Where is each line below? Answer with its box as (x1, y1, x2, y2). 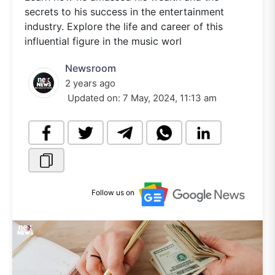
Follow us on (91, 188, 134, 198)
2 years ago (65, 77, 115, 89)
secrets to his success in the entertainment (25, 6, 224, 18)
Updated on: (65, 92, 123, 104)
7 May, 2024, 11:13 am (123, 92, 217, 104)
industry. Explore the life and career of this (25, 20, 223, 33)
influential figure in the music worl (25, 35, 182, 47)
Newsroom (65, 62, 116, 74)
